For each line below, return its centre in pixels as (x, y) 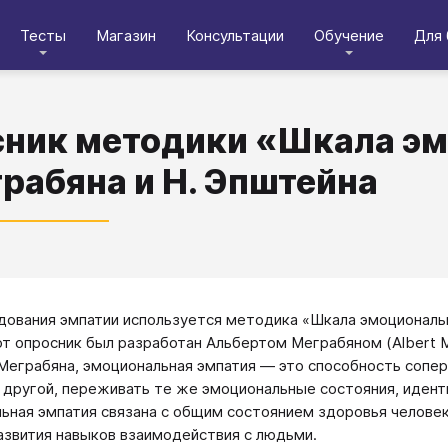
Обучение (349, 35)
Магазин (126, 35)
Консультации (235, 35)
